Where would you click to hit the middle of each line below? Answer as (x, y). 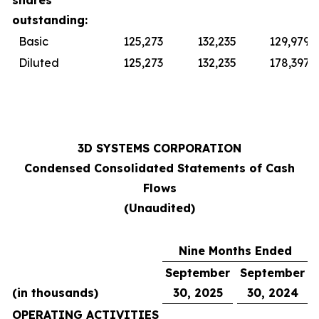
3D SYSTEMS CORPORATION (159, 148)
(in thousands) (55, 293)
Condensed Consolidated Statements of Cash (159, 168)
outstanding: (50, 20)
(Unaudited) (159, 208)
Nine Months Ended (235, 251)
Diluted (39, 63)
